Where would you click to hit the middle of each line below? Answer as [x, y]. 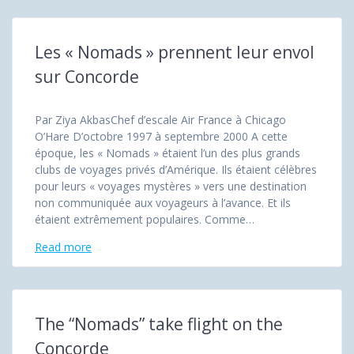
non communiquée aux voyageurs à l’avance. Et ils [163, 202]
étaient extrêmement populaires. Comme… [145, 219]
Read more [63, 247]
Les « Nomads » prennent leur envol [175, 52]
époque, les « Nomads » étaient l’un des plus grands [168, 153]
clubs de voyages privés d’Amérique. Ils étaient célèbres [176, 169]
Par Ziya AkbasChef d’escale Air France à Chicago [160, 119]
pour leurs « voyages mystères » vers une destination [171, 186]
